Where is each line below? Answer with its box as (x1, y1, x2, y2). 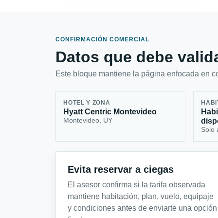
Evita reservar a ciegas (68, 163, 174, 175)
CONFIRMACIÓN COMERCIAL (55, 36, 149, 43)
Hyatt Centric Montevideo (63, 108, 157, 116)
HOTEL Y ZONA (63, 100, 110, 106)
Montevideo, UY (63, 116, 113, 125)
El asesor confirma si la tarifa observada (68, 180, 205, 189)
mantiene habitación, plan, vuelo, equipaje (68, 192, 214, 200)
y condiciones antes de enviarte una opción (68, 203, 217, 212)
